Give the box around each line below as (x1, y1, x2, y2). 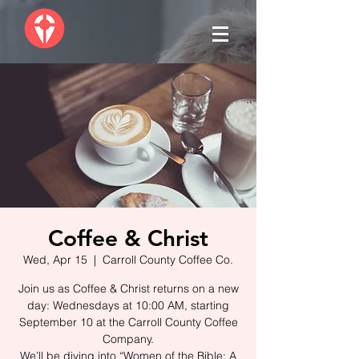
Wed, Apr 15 (23, 252, 87, 267)
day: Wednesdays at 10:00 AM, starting (27, 298, 229, 313)
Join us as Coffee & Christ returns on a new (18, 281, 239, 296)
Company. (103, 332, 154, 346)
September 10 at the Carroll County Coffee (18, 315, 238, 329)
